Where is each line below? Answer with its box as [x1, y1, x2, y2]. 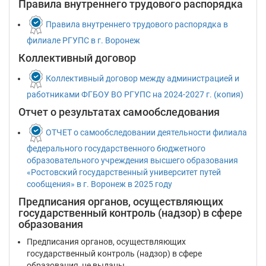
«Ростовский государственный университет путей [27, 167, 221, 177]
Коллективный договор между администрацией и [46, 73, 239, 83]
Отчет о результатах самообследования [18, 106, 220, 118]
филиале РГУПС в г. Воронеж [27, 36, 140, 45]
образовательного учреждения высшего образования [27, 156, 238, 165]
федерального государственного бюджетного [27, 144, 205, 153]
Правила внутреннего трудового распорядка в [46, 19, 228, 29]
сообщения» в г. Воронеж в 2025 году [27, 179, 172, 189]
